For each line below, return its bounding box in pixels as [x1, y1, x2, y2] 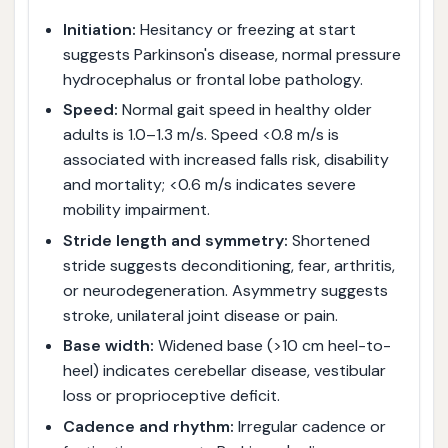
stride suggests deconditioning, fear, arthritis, [62, 254, 395, 276]
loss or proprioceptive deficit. [62, 385, 280, 407]
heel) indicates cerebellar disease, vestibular [62, 360, 386, 382]
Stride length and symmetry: [62, 229, 288, 251]
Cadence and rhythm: [62, 415, 234, 437]
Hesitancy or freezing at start [135, 18, 356, 40]
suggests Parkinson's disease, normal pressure [62, 43, 401, 65]
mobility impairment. [62, 199, 210, 221]
